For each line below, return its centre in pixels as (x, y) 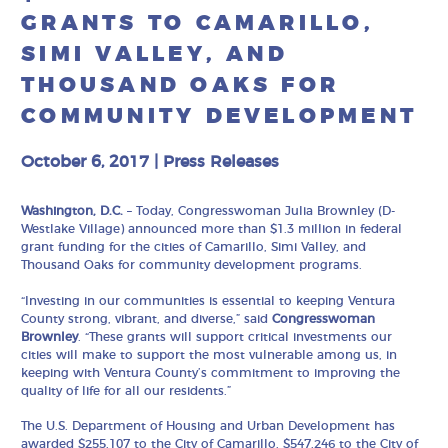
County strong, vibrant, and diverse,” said (147, 318)
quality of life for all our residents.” (126, 390)
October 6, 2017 (85, 161)
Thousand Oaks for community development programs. (192, 265)
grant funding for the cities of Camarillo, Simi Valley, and (194, 247)
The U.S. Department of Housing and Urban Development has (208, 426)
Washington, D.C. (74, 211)
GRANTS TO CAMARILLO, (197, 24)
